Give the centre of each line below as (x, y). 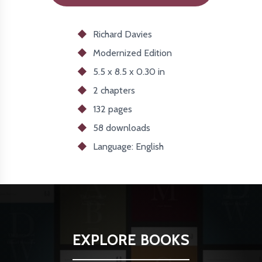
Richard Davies (123, 34)
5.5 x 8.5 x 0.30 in (129, 71)
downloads (127, 127)
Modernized (117, 53)
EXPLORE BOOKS (131, 240)
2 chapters (114, 90)
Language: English (128, 146)
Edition (157, 53)
